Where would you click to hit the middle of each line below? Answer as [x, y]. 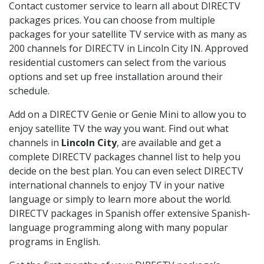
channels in [35, 142]
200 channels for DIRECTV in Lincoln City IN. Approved [128, 48]
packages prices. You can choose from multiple [112, 20]
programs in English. [55, 241]
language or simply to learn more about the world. [120, 199]
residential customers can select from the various [118, 62]
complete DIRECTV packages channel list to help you [125, 156]
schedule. [29, 90]
